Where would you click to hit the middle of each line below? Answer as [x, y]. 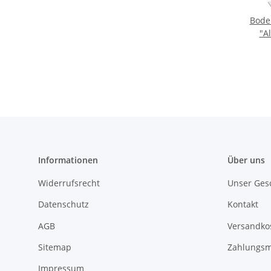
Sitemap [55, 247]
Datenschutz [64, 204]
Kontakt [243, 204]
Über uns [246, 160]
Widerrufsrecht [69, 183]
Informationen [68, 160]
